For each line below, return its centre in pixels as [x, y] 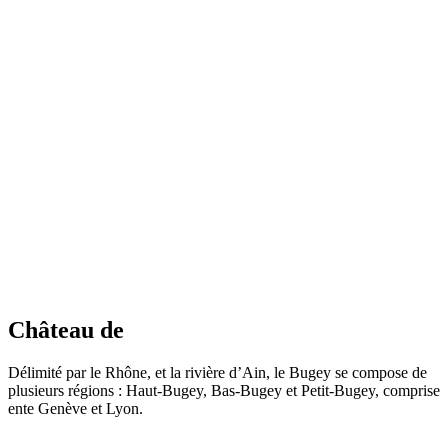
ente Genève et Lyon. [75, 408]
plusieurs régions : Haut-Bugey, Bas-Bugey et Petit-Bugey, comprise [224, 390]
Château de [66, 329]
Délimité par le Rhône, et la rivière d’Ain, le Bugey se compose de [217, 372]
